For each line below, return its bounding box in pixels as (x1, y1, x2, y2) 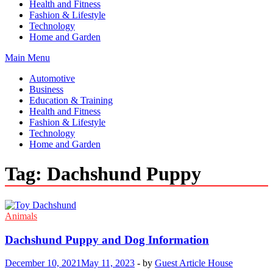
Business (29, 84, 63, 94)
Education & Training (29, 95, 113, 105)
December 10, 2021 (5, 258, 81, 269)
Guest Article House (155, 258, 233, 269)
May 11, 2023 (81, 258, 135, 269)
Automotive (29, 73, 75, 83)
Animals (5, 210, 37, 221)
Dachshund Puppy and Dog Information (5, 233, 209, 246)
